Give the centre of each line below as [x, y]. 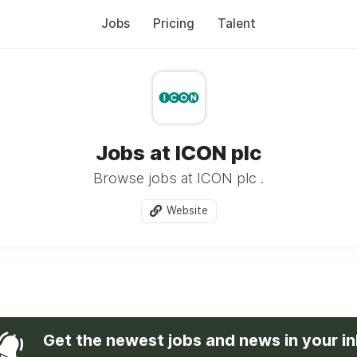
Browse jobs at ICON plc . [178, 178]
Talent [237, 24]
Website [187, 210]
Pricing [174, 24]
